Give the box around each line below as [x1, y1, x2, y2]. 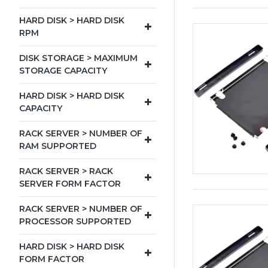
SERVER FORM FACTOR [19, 178, 121, 189]
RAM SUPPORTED [19, 141, 96, 151]
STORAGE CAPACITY [19, 65, 107, 76]
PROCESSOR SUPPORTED [19, 216, 131, 227]
